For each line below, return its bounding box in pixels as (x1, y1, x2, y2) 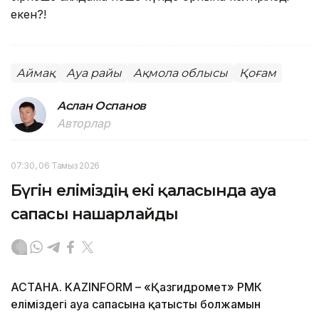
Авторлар (57, 115, 110, 130)
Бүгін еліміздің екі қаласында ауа (11, 180, 276, 200)
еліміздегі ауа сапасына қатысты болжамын (11, 296, 261, 311)
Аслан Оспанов (57, 98, 146, 113)
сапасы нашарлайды (11, 204, 179, 224)
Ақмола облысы (133, 66, 228, 80)
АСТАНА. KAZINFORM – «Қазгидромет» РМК (11, 279, 262, 294)
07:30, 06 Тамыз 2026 (11, 159, 100, 171)
